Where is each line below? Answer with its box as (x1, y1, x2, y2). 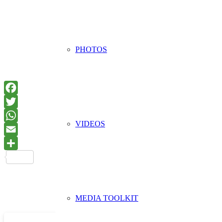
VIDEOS (75, 119, 105, 128)
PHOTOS (75, 45, 107, 54)
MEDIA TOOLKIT (75, 193, 138, 202)
